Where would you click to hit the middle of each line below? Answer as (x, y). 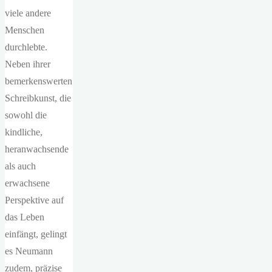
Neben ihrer (28, 64)
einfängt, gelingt (36, 234)
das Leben (25, 217)
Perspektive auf (34, 200)
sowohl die (26, 115)
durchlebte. (26, 47)
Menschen (25, 30)
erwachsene (27, 183)
